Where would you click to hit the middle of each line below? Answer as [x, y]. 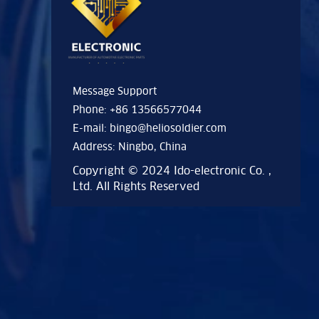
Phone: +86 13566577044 [137, 110]
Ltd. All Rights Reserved [136, 186]
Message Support [115, 91]
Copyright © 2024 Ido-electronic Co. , [172, 171]
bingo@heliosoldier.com [168, 128]
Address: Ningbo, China [130, 147]
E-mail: [91, 128]
